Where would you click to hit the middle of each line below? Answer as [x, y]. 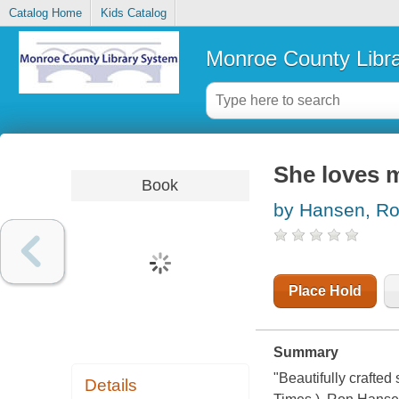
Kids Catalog [133, 13]
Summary [305, 353]
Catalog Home [45, 13]
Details [111, 386]
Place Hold [325, 291]
